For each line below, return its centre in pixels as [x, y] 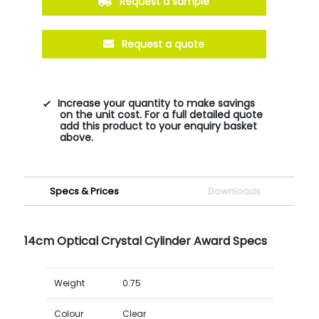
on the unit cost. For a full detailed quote [161, 114]
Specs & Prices [85, 191]
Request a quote [162, 44]
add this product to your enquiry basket [158, 126]
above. [76, 137]
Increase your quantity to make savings [156, 103]
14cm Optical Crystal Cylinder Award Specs [145, 241]
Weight [69, 283]
